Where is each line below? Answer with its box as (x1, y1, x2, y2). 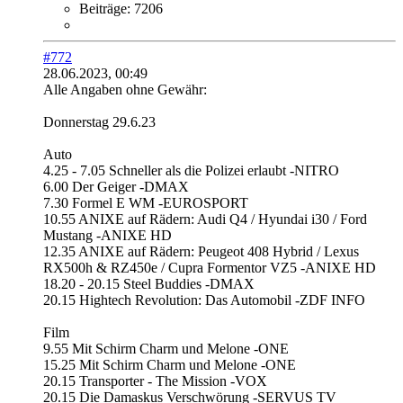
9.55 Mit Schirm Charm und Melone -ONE (43, 340, 289, 356)
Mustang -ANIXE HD (43, 227, 172, 243)
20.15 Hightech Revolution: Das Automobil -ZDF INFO (43, 291, 365, 308)
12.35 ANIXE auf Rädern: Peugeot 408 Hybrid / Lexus (43, 243, 359, 259)
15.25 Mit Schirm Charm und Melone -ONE (43, 356, 296, 372)
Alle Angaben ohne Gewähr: (43, 81, 207, 97)
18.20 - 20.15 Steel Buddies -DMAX (43, 275, 255, 291)
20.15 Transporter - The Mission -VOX (43, 372, 267, 389)
